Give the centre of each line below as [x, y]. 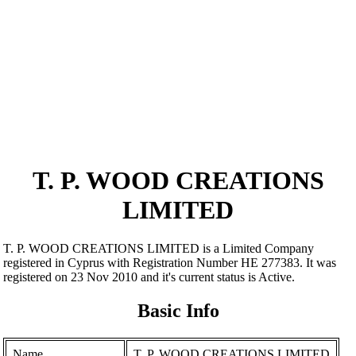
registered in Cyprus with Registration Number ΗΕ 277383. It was [170, 263]
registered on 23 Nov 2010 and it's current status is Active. [149, 277]
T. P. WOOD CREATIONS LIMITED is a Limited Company [159, 249]
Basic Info [178, 311]
